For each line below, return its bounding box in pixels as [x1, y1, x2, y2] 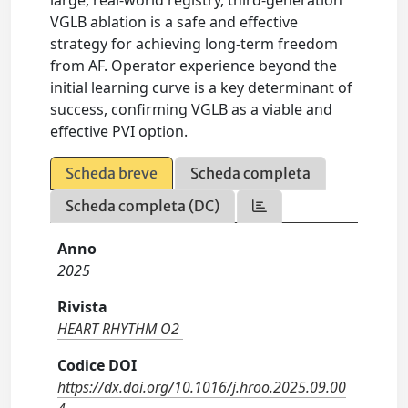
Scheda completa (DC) [66, 197, 220, 216]
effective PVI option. [50, 121, 189, 142]
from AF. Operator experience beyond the [50, 56, 338, 76]
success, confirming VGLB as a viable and [50, 99, 333, 120]
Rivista [57, 297, 108, 318]
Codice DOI [57, 355, 138, 376]
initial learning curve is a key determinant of [50, 77, 353, 98]
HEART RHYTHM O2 [57, 319, 180, 340]
